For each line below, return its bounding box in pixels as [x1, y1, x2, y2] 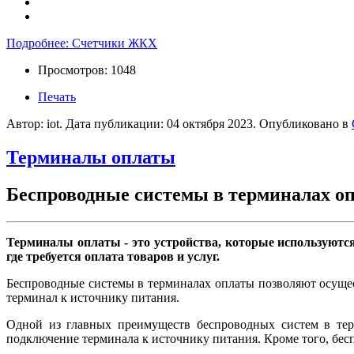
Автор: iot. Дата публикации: [6, 117, 167, 131]
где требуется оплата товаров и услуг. [6, 250, 220, 264]
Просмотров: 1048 [38, 63, 136, 77]
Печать [38, 90, 76, 104]
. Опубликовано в [253, 117, 352, 131]
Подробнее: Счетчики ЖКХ [6, 36, 157, 51]
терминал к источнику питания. [6, 291, 179, 305]
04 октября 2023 [167, 117, 253, 131]
